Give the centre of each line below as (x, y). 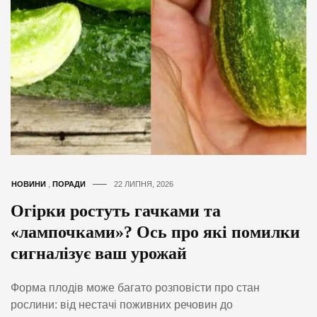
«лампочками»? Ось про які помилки (155, 232)
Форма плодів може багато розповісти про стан (135, 288)
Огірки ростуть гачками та (116, 211)
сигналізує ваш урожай (99, 254)
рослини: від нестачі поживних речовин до (122, 305)
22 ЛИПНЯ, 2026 (144, 184)
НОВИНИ (29, 184)
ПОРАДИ (69, 184)
